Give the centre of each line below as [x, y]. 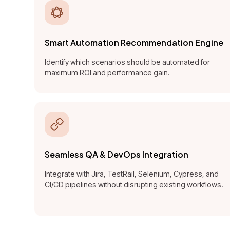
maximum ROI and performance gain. [108, 73]
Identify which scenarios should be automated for [128, 62]
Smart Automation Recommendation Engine [134, 43]
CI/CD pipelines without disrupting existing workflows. [134, 185]
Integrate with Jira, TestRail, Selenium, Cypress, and [132, 174]
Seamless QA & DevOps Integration [117, 155]
